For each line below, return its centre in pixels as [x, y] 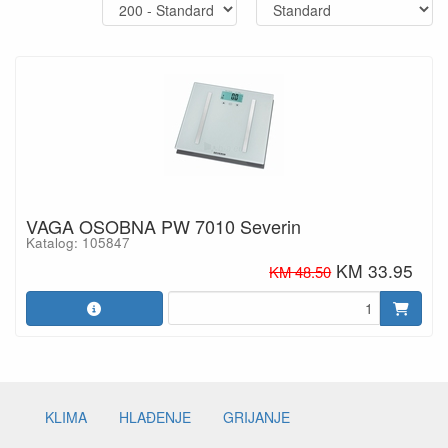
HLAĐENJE [155, 417]
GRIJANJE [256, 417]
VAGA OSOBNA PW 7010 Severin [163, 225]
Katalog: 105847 [78, 242]
